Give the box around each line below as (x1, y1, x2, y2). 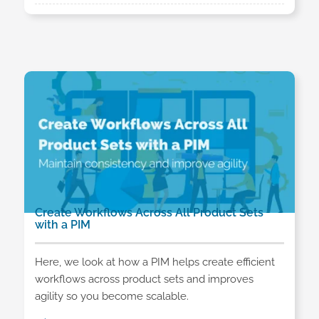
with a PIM (34, 218, 90, 231)
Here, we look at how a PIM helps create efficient (34, 255, 275, 268)
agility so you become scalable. (34, 289, 189, 303)
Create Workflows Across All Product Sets (34, 206, 263, 219)
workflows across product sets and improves (34, 272, 253, 286)
